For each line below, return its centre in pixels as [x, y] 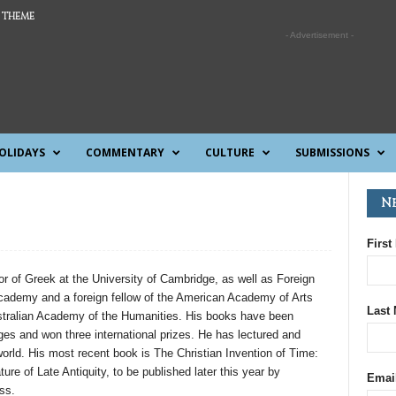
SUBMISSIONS [332, 152]
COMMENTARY [125, 152]
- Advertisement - [320, 35]
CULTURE [229, 152]
